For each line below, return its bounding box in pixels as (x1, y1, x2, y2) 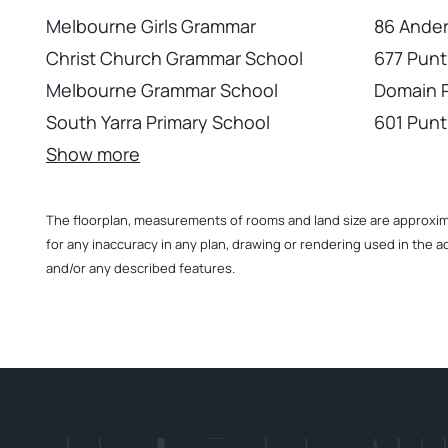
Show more (46, 142, 140, 166)
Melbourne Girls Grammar (46, 14, 256, 38)
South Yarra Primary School (46, 110, 270, 134)
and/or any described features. (46, 259, 235, 277)
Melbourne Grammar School (46, 78, 278, 102)
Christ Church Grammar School (46, 46, 303, 70)
